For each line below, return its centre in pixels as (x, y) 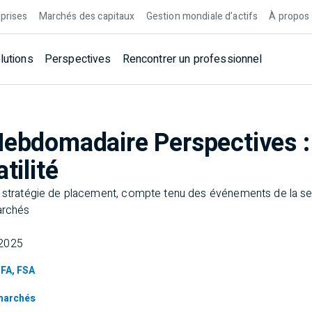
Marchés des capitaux (87, 16)
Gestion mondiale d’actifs (202, 16)
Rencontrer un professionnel (192, 59)
